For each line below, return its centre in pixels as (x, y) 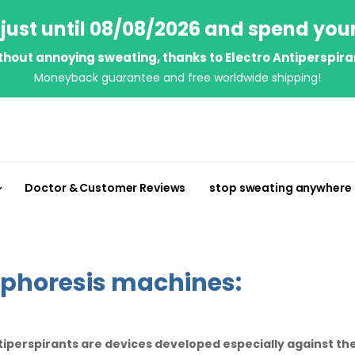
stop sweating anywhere (281, 187)
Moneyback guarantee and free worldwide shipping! (177, 78)
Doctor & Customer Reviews (105, 187)
